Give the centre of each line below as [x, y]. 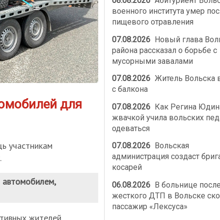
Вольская [171, 146]
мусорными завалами [152, 61]
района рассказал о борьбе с [164, 50]
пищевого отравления [152, 22]
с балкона [130, 89]
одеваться [131, 128]
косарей [127, 167]
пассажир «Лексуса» [150, 206]
